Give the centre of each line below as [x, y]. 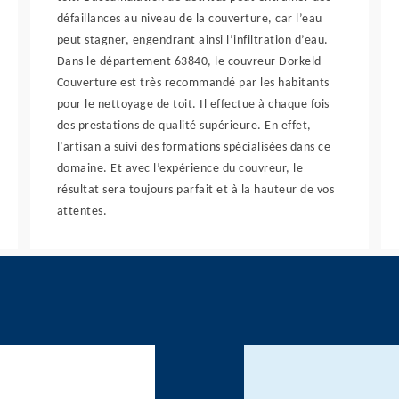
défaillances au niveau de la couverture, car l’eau [189, 19]
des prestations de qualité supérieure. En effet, [184, 126]
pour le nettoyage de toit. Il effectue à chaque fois [193, 105]
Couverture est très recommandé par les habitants [193, 83]
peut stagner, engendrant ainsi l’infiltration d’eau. [192, 41]
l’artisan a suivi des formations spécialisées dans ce [194, 147]
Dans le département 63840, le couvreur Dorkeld [189, 62]
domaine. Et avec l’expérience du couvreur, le [180, 169]
